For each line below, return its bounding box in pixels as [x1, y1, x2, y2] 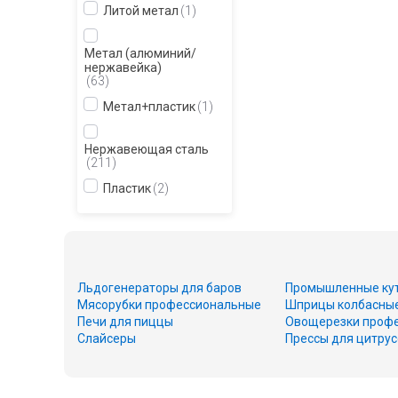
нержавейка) [84, 60, 162, 75]
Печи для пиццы [77, 314, 173, 329]
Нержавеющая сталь [84, 142, 209, 156]
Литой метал [103, 4, 179, 18]
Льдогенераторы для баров [77, 281, 242, 295]
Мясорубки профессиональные [77, 298, 261, 312]
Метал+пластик [103, 99, 195, 114]
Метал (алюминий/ [84, 46, 196, 60]
